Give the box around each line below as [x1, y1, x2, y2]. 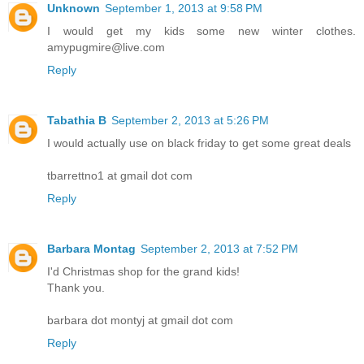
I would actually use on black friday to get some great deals [47, 136, 351, 150]
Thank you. [47, 281, 105, 295]
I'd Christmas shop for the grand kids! [47, 265, 240, 279]
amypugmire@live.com [47, 41, 165, 54]
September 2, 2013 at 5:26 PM [111, 114, 269, 128]
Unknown [47, 2, 100, 15]
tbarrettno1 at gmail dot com [47, 169, 193, 183]
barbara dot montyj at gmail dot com [47, 314, 233, 327]
